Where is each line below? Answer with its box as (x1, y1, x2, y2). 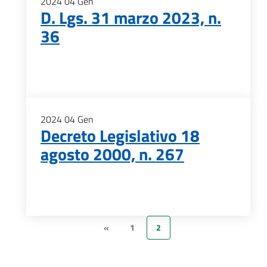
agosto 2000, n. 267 (41, 141, 184, 167)
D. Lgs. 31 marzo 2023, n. (41, 5, 221, 30)
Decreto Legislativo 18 (41, 123, 200, 148)
